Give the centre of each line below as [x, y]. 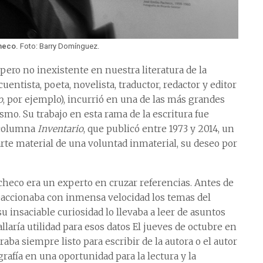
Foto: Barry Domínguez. [60, 46]
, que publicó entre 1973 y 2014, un [159, 129]
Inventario [60, 129]
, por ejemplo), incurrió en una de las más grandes [114, 99]
